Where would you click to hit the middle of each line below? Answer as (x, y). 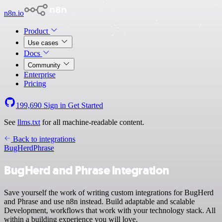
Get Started (85, 105)
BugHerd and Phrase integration (87, 170)
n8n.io (14, 13)
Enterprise (40, 75)
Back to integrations (43, 139)
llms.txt (29, 122)
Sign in (55, 105)
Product (37, 31)
